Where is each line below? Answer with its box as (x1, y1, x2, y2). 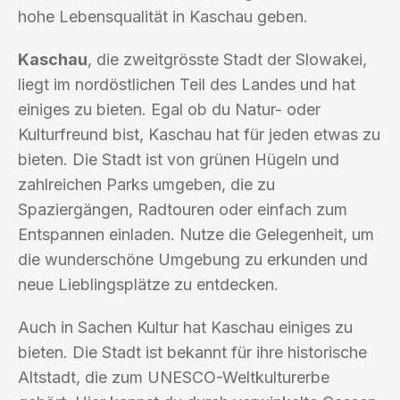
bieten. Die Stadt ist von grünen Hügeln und (18, 149, 339, 169)
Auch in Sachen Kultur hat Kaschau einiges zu (18, 317, 353, 337)
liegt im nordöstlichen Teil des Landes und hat (18, 74, 355, 94)
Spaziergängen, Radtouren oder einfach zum (18, 199, 347, 219)
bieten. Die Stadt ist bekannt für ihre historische (18, 342, 367, 362)
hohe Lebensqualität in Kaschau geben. (18, 6, 308, 26)
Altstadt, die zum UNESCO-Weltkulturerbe (18, 367, 329, 387)
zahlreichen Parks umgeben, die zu (18, 174, 275, 194)
